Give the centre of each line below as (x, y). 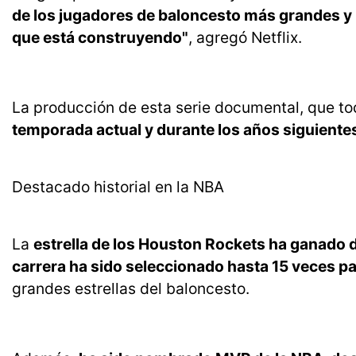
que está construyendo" (100, 38)
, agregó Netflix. (245, 38)
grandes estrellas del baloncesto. (131, 289)
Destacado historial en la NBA (118, 187)
